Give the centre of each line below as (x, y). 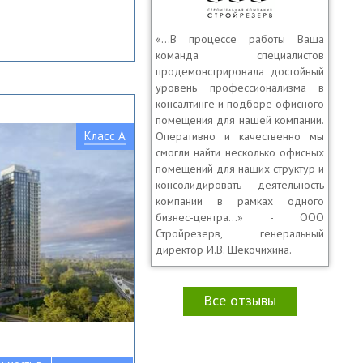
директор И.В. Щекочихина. (224, 250)
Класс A (105, 136)
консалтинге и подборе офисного (240, 104)
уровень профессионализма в (240, 88)
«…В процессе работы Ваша (240, 39)
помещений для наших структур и (240, 169)
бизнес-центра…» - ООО (240, 217)
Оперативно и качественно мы (240, 136)
